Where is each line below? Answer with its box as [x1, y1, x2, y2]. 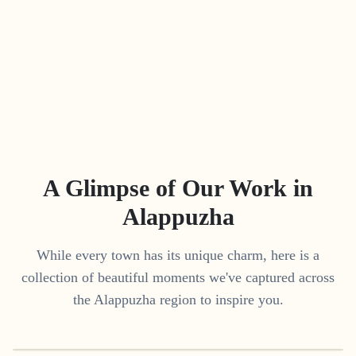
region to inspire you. [155, 291, 284, 308]
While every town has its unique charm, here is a [37, 246, 319, 263]
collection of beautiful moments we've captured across [21, 269, 335, 285]
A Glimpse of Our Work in [43, 174, 313, 201]
